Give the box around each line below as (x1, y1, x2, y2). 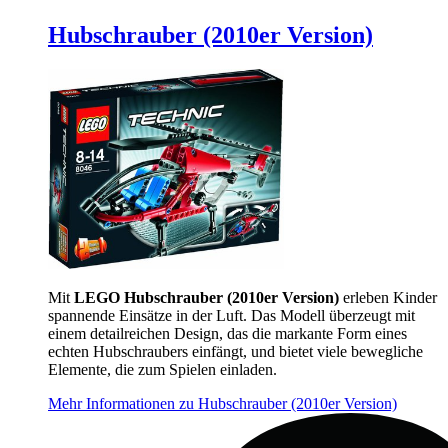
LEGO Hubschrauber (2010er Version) (74, 288, 339, 306)
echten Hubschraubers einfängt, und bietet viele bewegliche (48, 342, 423, 360)
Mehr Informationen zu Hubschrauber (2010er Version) (48, 394, 397, 412)
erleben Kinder (339, 288, 437, 306)
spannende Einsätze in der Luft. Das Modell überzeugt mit (48, 306, 415, 324)
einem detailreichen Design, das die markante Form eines (48, 324, 407, 342)
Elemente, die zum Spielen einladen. (48, 360, 277, 378)
